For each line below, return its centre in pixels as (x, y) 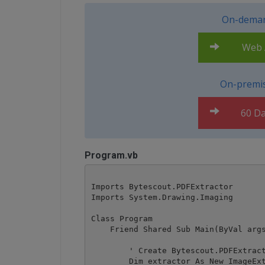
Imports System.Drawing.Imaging (162, 197)
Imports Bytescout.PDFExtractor (162, 186)
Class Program (122, 218)
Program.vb (111, 155)
